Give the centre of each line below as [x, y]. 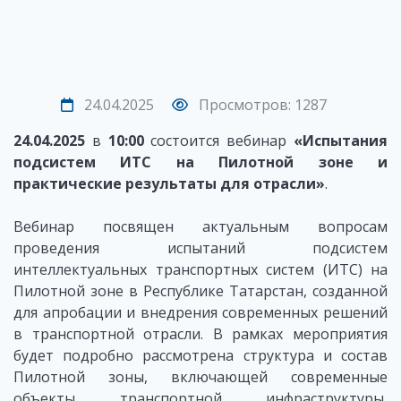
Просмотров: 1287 [260, 105]
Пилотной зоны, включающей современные [200, 377]
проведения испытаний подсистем [200, 248]
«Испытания [341, 141]
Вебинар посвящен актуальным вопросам [200, 227]
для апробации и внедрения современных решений [200, 313]
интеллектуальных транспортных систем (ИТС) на [200, 270]
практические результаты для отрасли [165, 184]
